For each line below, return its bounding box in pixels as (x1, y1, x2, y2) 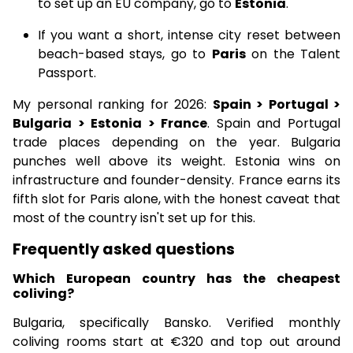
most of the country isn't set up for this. (13, 209, 255, 227)
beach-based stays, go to (38, 45, 212, 63)
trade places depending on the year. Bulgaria (13, 133, 340, 151)
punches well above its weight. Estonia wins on (13, 152, 340, 170)
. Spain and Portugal (207, 114, 341, 132)
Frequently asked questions (13, 239, 235, 260)
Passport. (38, 64, 96, 82)
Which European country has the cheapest (13, 269, 340, 288)
